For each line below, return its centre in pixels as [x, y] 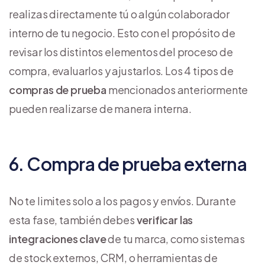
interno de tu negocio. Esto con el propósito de [122, 33]
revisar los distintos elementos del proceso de [121, 51]
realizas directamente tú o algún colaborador [119, 14]
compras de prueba [58, 89]
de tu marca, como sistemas [175, 238]
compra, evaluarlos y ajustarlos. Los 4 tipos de [121, 70]
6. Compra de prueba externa [128, 164]
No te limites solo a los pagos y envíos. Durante [122, 201]
